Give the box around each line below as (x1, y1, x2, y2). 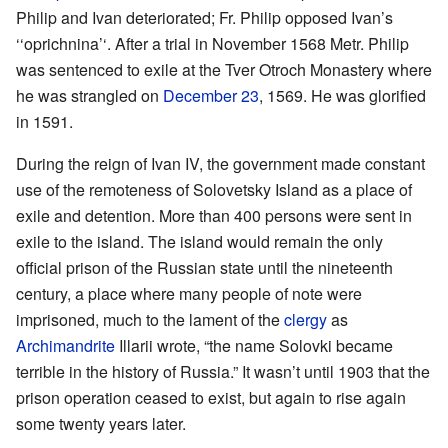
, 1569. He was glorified (259, 84, 426, 108)
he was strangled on (16, 84, 163, 108)
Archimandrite (16, 334, 115, 358)
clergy (284, 308, 327, 332)
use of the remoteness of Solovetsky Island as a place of (16, 178, 412, 202)
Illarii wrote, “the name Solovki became (115, 334, 393, 358)
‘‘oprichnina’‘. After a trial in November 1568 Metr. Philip (16, 32, 409, 56)
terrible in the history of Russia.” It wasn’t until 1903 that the (16, 360, 430, 384)
